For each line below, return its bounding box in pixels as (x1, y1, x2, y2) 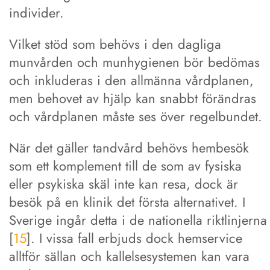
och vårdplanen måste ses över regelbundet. (9, 106, 262, 126)
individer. (9, 2, 64, 22)
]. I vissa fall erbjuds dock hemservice (27, 228, 242, 248)
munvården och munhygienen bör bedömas (9, 52, 260, 72)
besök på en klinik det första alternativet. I (9, 192, 245, 212)
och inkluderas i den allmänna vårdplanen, (9, 70, 254, 90)
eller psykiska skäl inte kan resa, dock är (9, 174, 238, 193)
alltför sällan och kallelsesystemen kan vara (9, 246, 250, 266)
